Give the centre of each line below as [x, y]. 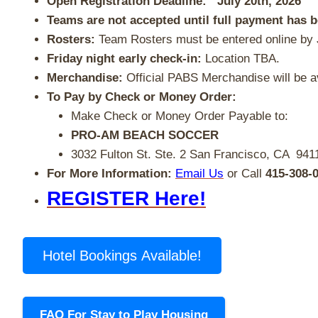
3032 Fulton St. [111, 154]
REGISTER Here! [126, 198]
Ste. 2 [170, 154]
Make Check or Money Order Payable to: [181, 116]
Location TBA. [242, 59]
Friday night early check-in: [126, 59]
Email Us [199, 174]
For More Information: [109, 174]
